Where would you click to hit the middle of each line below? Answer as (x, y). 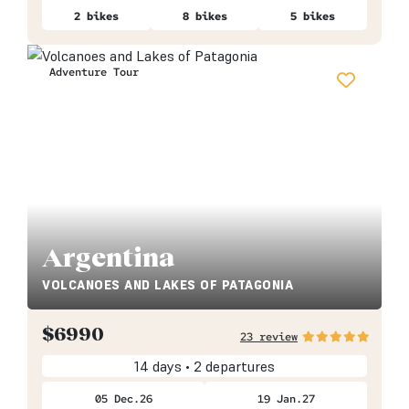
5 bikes (313, 16)
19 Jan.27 (286, 399)
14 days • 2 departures (204, 367)
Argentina (108, 257)
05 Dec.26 (123, 399)
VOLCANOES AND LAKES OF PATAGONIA (168, 286)
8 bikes (204, 16)
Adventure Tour (94, 73)
